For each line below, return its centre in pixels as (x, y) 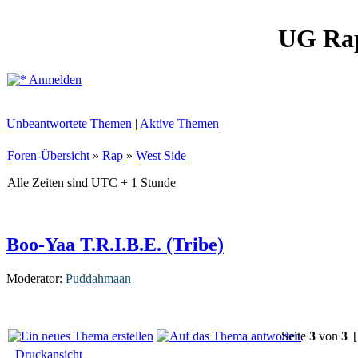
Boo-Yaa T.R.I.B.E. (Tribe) (115, 244)
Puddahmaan (98, 278)
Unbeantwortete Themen (69, 123)
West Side (161, 155)
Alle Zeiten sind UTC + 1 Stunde (91, 183)
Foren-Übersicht (48, 155)
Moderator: (36, 278)
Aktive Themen (179, 123)
